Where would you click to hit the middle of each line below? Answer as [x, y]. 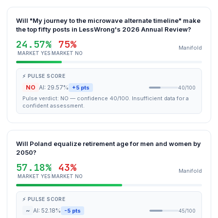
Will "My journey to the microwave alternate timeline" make [108, 20]
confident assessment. [54, 106]
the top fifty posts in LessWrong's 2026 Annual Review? [104, 29]
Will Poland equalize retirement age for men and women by [109, 144]
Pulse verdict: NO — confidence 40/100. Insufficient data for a [106, 98]
